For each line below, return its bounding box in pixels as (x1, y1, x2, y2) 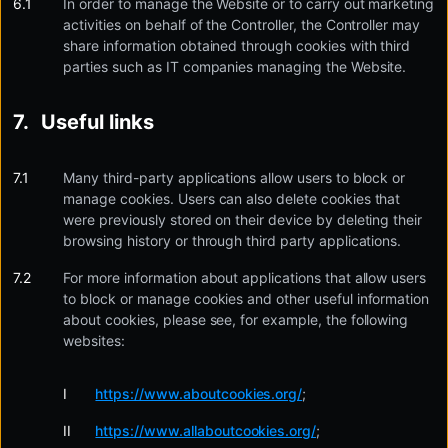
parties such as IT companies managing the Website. (63, 58, 407, 75)
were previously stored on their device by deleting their (63, 211, 423, 228)
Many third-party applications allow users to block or (63, 169, 406, 186)
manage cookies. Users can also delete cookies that (63, 190, 401, 207)
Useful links (41, 110, 154, 134)
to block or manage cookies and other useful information (63, 290, 430, 307)
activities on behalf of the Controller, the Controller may (63, 16, 421, 33)
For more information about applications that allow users (63, 269, 427, 286)
